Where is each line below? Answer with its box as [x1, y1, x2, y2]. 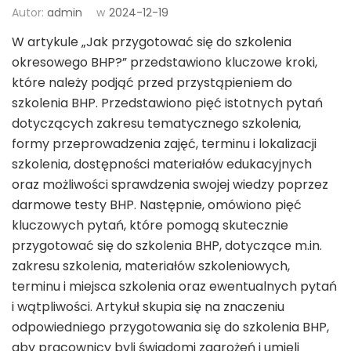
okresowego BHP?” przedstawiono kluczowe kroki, [12, 52, 317, 71]
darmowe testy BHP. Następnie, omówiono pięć [12, 195, 302, 214]
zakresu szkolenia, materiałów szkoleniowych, [12, 256, 290, 275]
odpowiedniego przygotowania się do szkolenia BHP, [12, 317, 329, 336]
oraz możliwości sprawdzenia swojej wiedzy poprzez [12, 175, 328, 194]
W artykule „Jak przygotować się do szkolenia [12, 32, 291, 51]
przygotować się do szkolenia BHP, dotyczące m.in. [12, 236, 322, 255]
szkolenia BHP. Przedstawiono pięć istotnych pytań [12, 93, 323, 112]
